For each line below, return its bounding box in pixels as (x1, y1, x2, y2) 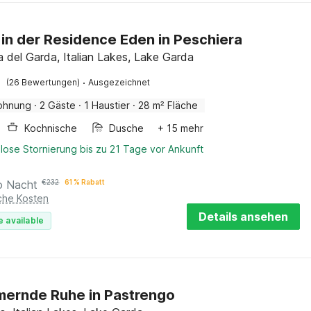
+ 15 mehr (158, 122, 204, 134)
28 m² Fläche (138, 99, 199, 111)
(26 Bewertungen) (6, 77, 81, 87)
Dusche (109, 122, 144, 134)
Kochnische (24, 122, 78, 134)
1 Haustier (84, 99, 131, 111)
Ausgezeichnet (88, 77, 151, 87)
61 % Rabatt (65, 178, 106, 186)
